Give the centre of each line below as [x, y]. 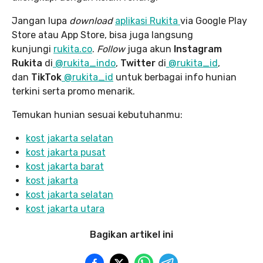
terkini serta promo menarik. [73, 91]
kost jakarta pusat [66, 152]
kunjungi [33, 49]
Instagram [198, 49]
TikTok [46, 77]
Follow [111, 49]
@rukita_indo [84, 63]
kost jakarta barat [65, 166]
